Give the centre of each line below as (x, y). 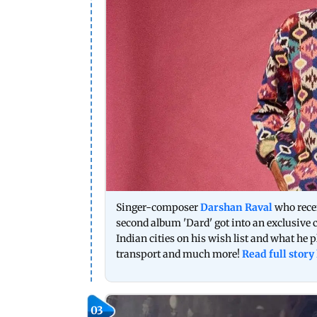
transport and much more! (179, 254)
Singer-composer (158, 207)
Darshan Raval (236, 207)
